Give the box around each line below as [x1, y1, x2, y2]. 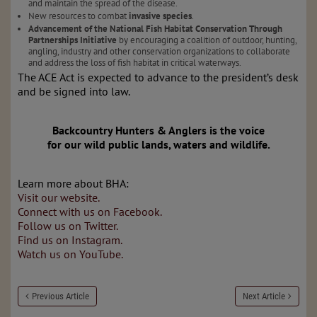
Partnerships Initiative [28, 34, 117, 46]
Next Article [243, 291, 285, 301]
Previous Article [32, 291, 89, 301]
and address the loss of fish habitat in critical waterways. [28, 57, 241, 69]
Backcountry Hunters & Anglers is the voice [52, 123, 265, 137]
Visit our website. [18, 190, 100, 204]
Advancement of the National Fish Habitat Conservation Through [28, 23, 282, 35]
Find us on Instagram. [18, 233, 122, 247]
